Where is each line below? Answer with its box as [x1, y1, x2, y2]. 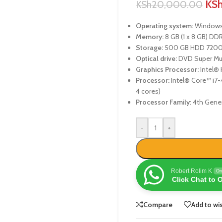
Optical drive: [136, 54, 177, 63]
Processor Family [136, 98, 190, 107]
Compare [143, 200, 172, 209]
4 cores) [136, 87, 161, 96]
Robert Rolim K [171, 167, 212, 174]
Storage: [136, 43, 163, 52]
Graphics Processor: [136, 65, 199, 74]
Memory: [136, 32, 164, 41]
